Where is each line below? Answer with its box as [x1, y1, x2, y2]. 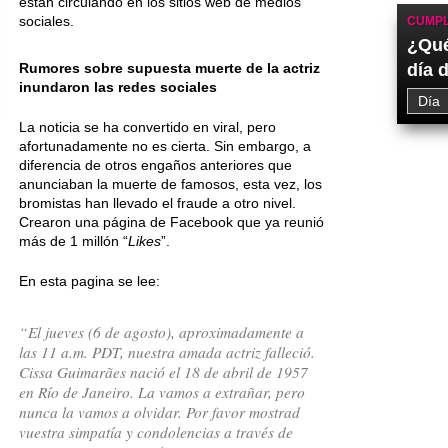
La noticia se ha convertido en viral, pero [19, 119, 276, 135]
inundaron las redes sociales [19, 79, 217, 95]
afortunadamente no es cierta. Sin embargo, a [19, 138, 311, 154]
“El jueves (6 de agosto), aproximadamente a [19, 321, 304, 342]
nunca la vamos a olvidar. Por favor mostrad [19, 401, 300, 422]
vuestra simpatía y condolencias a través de [19, 421, 293, 442]
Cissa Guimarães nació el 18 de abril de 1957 [19, 361, 308, 382]
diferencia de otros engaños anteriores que [19, 157, 292, 173]
